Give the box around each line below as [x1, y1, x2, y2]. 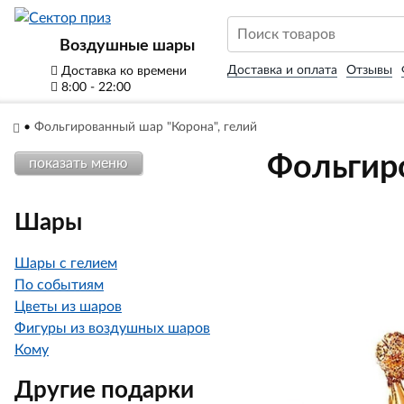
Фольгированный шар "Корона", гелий [33, 121, 257, 133]
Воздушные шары [60, 38, 195, 54]
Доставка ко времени [58, 65, 187, 78]
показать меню [29, 156, 128, 170]
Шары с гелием [14, 256, 117, 271]
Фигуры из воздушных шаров [14, 321, 210, 335]
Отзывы [346, 64, 392, 77]
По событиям [14, 278, 104, 292]
